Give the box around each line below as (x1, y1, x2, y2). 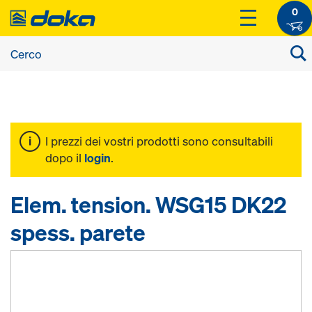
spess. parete (10, 218, 146, 247)
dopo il (45, 150, 84, 166)
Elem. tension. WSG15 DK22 (10, 190, 286, 219)
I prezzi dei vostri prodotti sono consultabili (45, 133, 273, 149)
